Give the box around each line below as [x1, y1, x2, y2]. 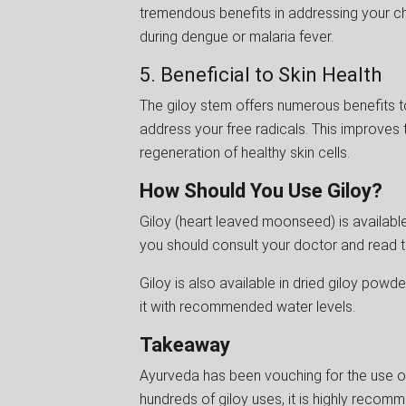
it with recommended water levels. [140, 297, 359, 315]
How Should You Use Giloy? [140, 179, 382, 202]
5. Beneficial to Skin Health [140, 63, 386, 86]
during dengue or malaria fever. [140, 27, 337, 45]
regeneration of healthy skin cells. [140, 143, 353, 161]
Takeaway [140, 333, 235, 356]
